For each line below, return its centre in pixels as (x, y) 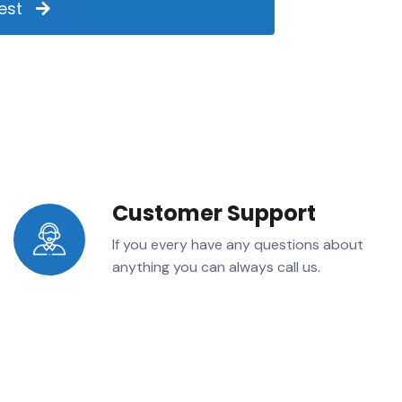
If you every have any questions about (237, 244)
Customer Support (214, 213)
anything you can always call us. (216, 267)
